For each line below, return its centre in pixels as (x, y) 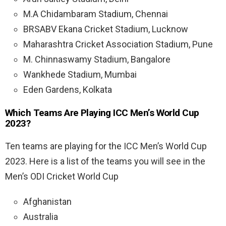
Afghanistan (47, 202)
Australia (41, 217)
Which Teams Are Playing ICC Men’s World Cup (102, 113)
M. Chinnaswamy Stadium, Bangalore (97, 60)
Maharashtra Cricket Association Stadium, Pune (118, 44)
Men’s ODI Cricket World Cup (62, 177)
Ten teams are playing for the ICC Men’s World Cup (106, 146)
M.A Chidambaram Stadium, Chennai (96, 14)
